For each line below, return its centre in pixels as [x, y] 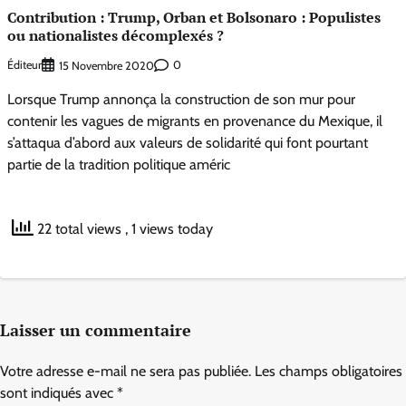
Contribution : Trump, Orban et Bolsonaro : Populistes [194, 18]
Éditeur [24, 65]
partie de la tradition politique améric [119, 164]
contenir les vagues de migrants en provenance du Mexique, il [195, 121]
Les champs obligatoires [329, 371]
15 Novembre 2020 [106, 65]
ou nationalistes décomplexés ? [116, 36]
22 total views [79, 229]
